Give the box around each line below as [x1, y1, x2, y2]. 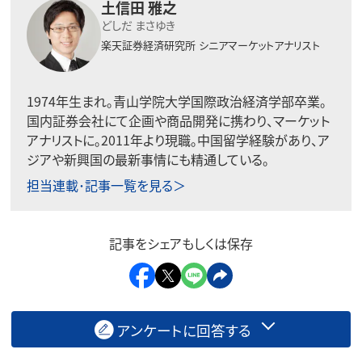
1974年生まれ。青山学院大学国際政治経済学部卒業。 [26, 91, 326, 112]
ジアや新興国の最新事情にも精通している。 [26, 149, 269, 170]
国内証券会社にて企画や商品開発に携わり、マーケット [26, 111, 330, 131]
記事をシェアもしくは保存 [109, 234, 253, 254]
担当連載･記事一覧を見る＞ [26, 175, 186, 196]
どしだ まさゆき [100, 17, 175, 34]
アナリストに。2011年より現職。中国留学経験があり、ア [26, 130, 330, 150]
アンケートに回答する [117, 319, 252, 340]
